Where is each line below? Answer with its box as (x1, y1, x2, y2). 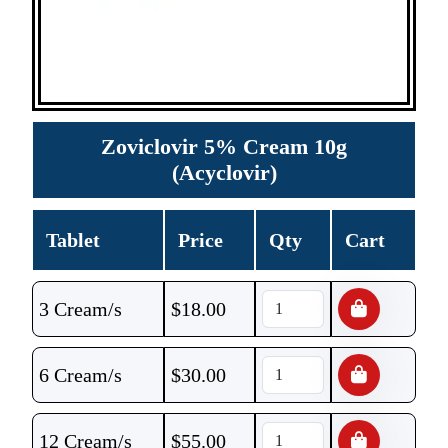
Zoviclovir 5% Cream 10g (101, 134, 347, 159)
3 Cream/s (39, 298, 122, 320)
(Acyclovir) (171, 160, 277, 185)
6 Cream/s (39, 364, 122, 386)
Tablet (45, 229, 100, 251)
